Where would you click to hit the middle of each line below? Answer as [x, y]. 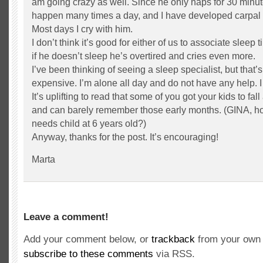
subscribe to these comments [88, 254]
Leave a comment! [66, 217]
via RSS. [174, 254]
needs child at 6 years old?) [89, 124]
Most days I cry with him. [82, 29]
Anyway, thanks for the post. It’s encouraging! [125, 137]
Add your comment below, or [87, 239]
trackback [173, 239]
